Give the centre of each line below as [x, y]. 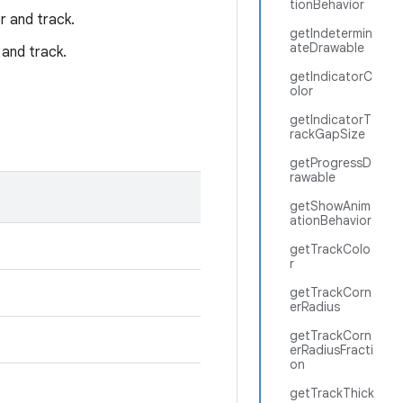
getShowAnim [330, 206]
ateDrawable [327, 48]
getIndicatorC [331, 76]
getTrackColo [330, 249]
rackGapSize [327, 134]
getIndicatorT [331, 120]
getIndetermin [331, 33]
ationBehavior [331, 220]
